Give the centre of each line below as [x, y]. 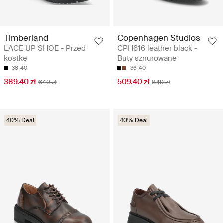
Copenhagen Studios [159, 38]
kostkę [16, 58]
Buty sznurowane [147, 58]
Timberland [26, 38]
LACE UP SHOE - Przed [45, 49]
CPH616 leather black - [157, 49]
